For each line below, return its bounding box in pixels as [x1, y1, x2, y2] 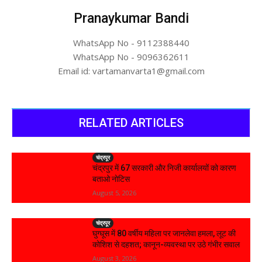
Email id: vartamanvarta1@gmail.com [57, 65, 205, 77]
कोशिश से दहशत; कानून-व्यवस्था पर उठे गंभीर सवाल [92, 239, 240, 249]
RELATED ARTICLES [78, 116, 184, 130]
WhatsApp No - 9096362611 [73, 51, 189, 63]
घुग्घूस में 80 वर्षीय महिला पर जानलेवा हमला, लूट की [92, 228, 236, 238]
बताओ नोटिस [92, 174, 130, 184]
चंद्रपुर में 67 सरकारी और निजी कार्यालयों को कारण [92, 163, 237, 173]
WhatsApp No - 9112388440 [73, 37, 189, 49]
